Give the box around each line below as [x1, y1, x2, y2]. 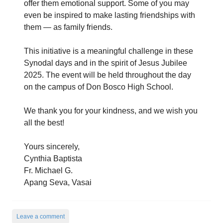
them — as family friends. [24, 23, 112, 32]
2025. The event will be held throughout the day [24, 71, 191, 80]
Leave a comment [16, 213, 65, 221]
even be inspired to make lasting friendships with [24, 11, 195, 20]
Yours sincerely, [24, 142, 80, 151]
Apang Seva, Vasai [24, 178, 92, 187]
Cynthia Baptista [24, 154, 82, 163]
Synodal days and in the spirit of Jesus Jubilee [24, 59, 187, 68]
